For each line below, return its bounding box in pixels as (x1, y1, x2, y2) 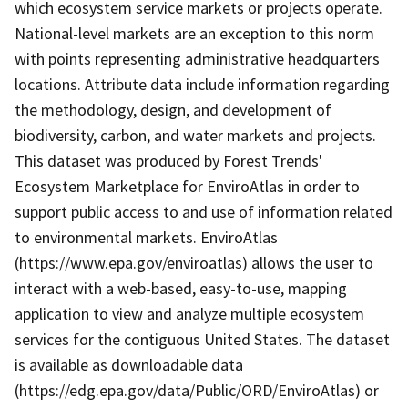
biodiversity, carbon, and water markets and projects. (15, 124, 376, 146)
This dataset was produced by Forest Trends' (15, 149, 322, 171)
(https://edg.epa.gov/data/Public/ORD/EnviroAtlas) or (15, 379, 379, 401)
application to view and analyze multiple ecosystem (15, 302, 364, 324)
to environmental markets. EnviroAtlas (15, 226, 278, 248)
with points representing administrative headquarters (15, 47, 380, 69)
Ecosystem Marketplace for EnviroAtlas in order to (15, 175, 360, 197)
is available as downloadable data (15, 353, 243, 375)
